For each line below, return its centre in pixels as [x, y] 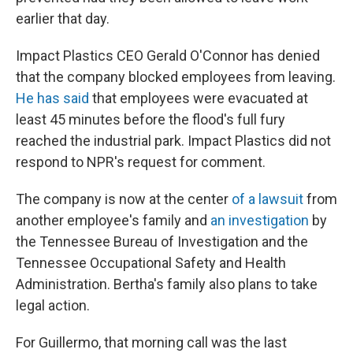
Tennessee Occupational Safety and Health [151, 263]
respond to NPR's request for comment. [141, 162]
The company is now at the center [124, 199]
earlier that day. [63, 19]
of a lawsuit [268, 199]
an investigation [260, 220]
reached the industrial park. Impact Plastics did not [173, 141]
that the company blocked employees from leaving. [176, 77]
